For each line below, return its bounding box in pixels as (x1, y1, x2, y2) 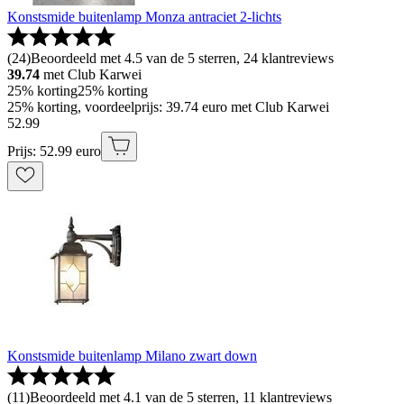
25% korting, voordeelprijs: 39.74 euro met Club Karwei (7, 99, 329, 115)
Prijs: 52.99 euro (7, 143, 101, 160)
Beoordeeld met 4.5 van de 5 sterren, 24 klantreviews (31, 50, 334, 67)
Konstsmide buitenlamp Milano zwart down (7, 348, 257, 364)
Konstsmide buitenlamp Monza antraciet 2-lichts (7, 9, 281, 25)
